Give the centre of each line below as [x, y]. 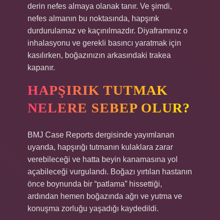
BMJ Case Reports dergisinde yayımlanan [101, 135]
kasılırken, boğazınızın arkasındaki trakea [99, 55]
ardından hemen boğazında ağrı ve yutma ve [105, 196]
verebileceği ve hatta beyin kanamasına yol [103, 159]
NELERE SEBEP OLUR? [109, 108]
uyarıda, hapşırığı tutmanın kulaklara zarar [100, 147]
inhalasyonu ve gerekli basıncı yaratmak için [104, 43]
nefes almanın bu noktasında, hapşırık [93, 18]
